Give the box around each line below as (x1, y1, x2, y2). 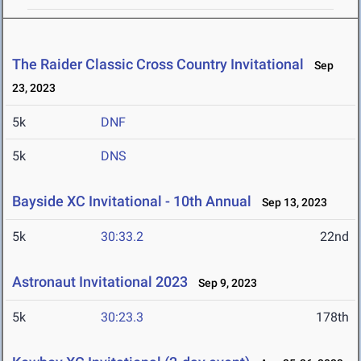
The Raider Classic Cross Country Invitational (12, 56, 304, 73)
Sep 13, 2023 (255, 196, 327, 210)
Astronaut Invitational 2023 (12, 273, 188, 291)
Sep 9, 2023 (191, 276, 257, 290)
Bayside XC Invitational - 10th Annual (12, 193, 251, 210)
